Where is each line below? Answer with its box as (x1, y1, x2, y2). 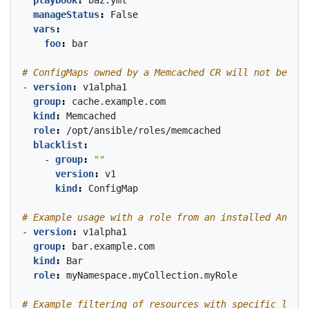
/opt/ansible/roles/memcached (66, 125, 221, 136)
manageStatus (33, 9, 99, 20)
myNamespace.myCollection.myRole (66, 270, 237, 281)
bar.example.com (72, 241, 154, 252)
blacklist (33, 139, 83, 150)
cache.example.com (72, 96, 166, 107)
